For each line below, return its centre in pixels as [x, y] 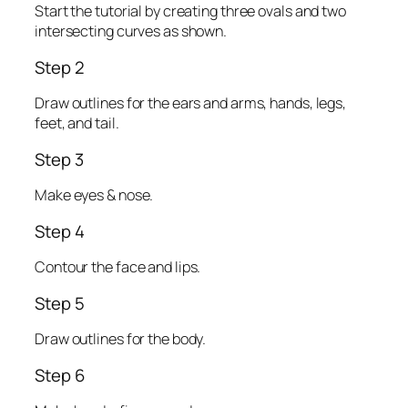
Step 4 [60, 231]
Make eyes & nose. [94, 195]
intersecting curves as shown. [131, 31]
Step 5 [60, 303]
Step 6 [60, 375]
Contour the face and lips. [118, 267]
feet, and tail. [77, 123]
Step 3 [59, 159]
